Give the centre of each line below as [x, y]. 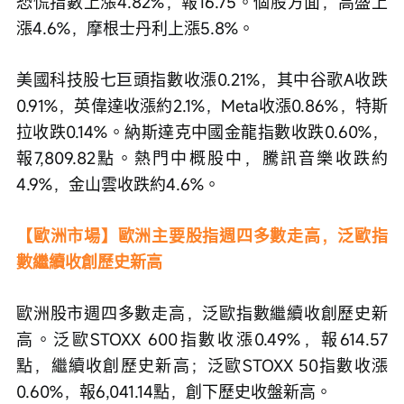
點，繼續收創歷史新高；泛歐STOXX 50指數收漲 [202, 365]
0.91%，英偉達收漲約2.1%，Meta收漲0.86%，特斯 [202, 105]
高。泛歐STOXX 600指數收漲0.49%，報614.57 [202, 339]
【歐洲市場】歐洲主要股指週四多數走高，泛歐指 [202, 235]
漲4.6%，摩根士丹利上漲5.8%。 [135, 28]
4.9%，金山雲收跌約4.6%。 [118, 184]
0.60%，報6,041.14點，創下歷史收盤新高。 [174, 391]
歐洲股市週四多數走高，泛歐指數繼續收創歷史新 [202, 312]
